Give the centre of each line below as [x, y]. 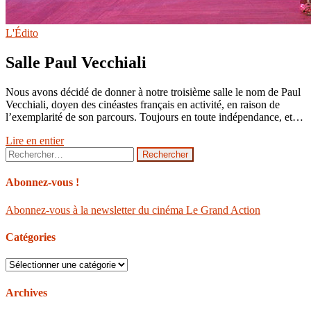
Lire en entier [35, 141]
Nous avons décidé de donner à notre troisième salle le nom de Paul [153, 92]
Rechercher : [33, 153]
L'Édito [22, 33]
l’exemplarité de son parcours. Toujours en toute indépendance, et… [154, 117]
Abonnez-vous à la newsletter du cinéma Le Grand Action [133, 210]
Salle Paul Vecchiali [76, 63]
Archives [26, 292]
